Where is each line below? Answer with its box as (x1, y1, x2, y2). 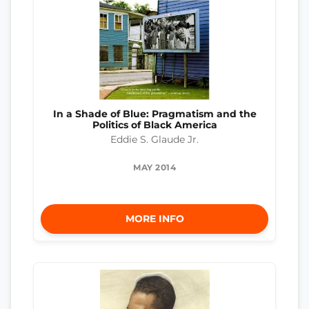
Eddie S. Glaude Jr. (110, 134, 199, 146)
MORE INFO (125, 212, 184, 226)
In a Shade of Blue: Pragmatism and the (52, 108, 257, 120)
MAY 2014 (133, 162, 176, 173)
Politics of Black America (92, 119, 217, 131)
